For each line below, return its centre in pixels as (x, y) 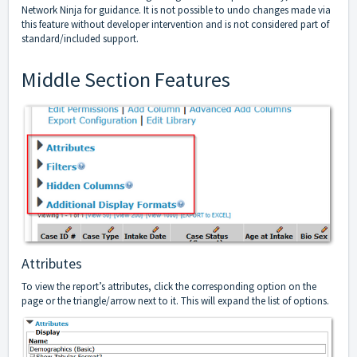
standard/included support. (80, 39)
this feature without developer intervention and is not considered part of (175, 25)
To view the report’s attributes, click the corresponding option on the (169, 286)
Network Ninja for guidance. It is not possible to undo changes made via (176, 10)
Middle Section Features (126, 80)
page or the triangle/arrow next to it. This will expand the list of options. (175, 300)
